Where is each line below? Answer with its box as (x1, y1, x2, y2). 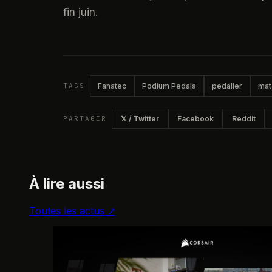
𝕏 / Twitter (120, 114, 159, 123)
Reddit (231, 114, 256, 123)
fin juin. (63, 6, 98, 18)
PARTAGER (63, 114, 107, 123)
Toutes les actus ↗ (29, 204, 115, 217)
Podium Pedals (141, 81, 196, 90)
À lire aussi (29, 174, 104, 192)
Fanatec (97, 81, 126, 90)
